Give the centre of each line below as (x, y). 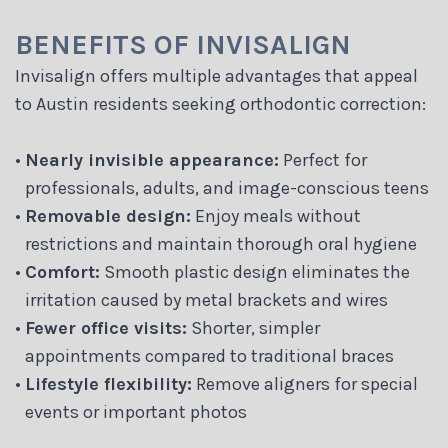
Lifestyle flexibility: (108, 384)
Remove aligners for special (305, 384)
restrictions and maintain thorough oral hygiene (221, 244)
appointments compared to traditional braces (209, 356)
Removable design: (108, 216)
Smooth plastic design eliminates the (255, 272)
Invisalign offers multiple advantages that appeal (216, 76)
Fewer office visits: (106, 328)
